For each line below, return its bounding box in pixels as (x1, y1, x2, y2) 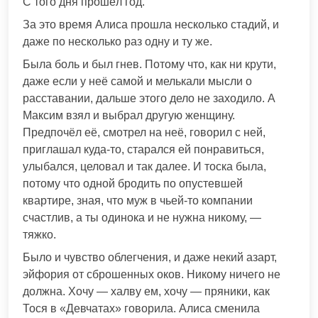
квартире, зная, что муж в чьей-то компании (23, 194, 253, 207)
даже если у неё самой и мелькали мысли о (23, 75, 252, 87)
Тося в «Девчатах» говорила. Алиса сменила (23, 302, 260, 314)
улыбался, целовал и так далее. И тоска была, (23, 160, 266, 172)
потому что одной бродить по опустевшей (23, 177, 243, 190)
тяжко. (23, 228, 56, 241)
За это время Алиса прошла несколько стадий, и (23, 18, 279, 31)
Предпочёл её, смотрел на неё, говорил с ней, (23, 126, 265, 138)
